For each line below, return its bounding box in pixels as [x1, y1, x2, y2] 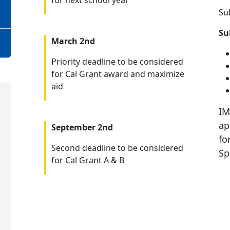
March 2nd [51, 35, 95, 47]
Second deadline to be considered [51, 142, 183, 154]
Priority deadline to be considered [51, 56, 183, 67]
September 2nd [51, 122, 113, 133]
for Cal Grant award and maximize [51, 68, 184, 80]
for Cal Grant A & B [51, 155, 124, 166]
